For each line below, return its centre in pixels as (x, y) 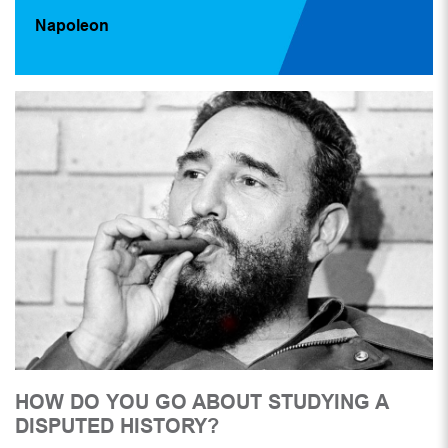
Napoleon (72, 25)
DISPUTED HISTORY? (117, 426)
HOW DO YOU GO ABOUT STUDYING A (201, 402)
